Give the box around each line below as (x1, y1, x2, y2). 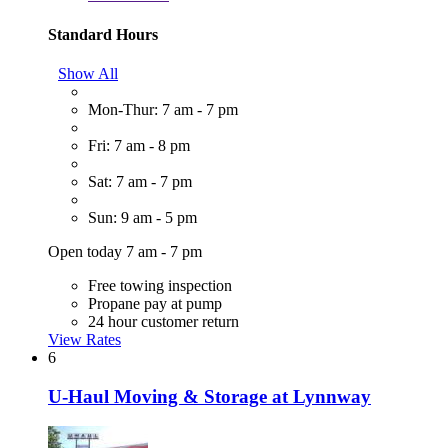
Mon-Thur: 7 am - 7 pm (88, 100, 238, 118)
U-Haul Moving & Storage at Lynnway (48, 385, 371, 407)
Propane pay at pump (88, 294, 222, 312)
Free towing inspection (88, 276, 232, 294)
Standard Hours (48, 25, 158, 43)
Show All (58, 64, 118, 82)
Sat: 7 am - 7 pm (88, 172, 192, 190)
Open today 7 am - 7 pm (48, 242, 202, 260)
